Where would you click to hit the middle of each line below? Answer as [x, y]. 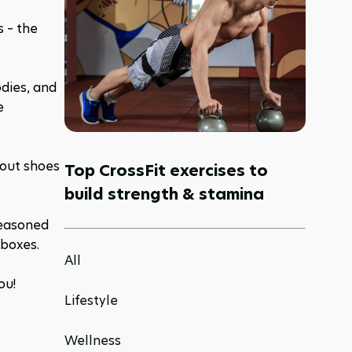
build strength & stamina [164, 194]
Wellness [93, 341]
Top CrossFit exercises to [166, 170]
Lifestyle [91, 301]
